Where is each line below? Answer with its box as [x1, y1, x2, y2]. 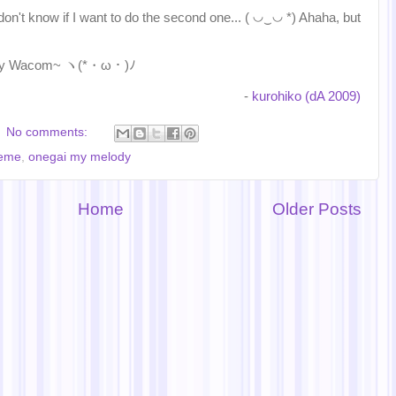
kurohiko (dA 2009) [252, 89, 361, 104]
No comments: [5, 125, 91, 139]
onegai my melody [28, 149, 131, 164]
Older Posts [272, 199, 362, 218]
